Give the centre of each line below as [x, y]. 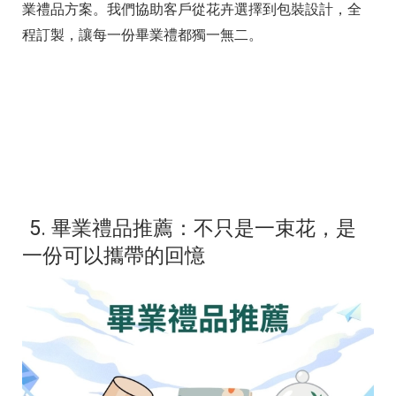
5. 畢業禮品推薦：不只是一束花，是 [193, 228]
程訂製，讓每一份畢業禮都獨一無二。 [142, 35]
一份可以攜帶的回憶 [114, 256]
